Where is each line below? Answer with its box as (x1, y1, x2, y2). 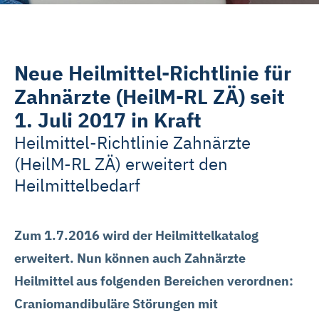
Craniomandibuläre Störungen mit (14, 296, 218, 312)
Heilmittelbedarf (14, 174, 140, 197)
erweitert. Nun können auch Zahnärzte (14, 250, 246, 266)
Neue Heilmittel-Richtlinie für (14, 60, 291, 86)
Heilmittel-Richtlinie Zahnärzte (14, 131, 251, 154)
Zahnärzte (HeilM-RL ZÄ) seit (14, 83, 285, 110)
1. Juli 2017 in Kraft (14, 107, 202, 133)
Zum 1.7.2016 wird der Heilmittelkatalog (14, 227, 258, 244)
